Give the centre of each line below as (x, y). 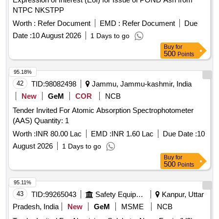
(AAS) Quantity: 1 (52, 121)
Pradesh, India (36, 207)
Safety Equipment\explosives (140, 195)
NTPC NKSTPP (38, 10)
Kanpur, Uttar (182, 195)
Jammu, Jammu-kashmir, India (141, 84)
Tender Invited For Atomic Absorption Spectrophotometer (103, 110)
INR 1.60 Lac (132, 134)
